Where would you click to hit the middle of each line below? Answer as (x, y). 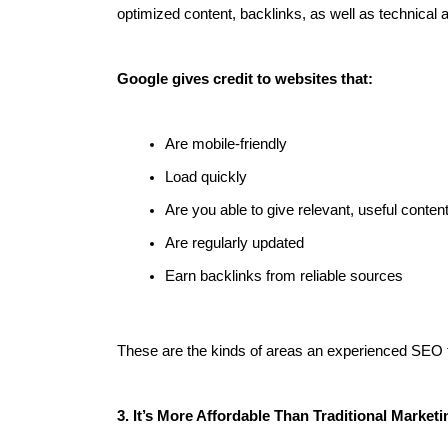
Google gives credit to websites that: (245, 79)
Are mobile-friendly (226, 144)
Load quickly (206, 177)
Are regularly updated (234, 243)
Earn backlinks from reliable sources (284, 276)
